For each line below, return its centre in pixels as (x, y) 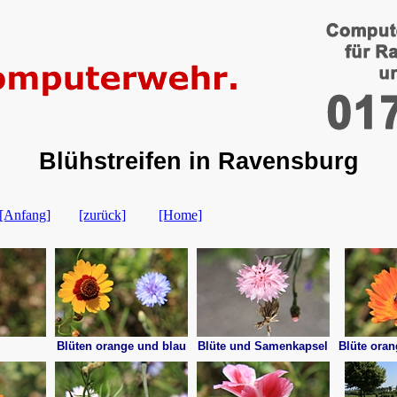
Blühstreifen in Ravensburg (198, 161)
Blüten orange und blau (121, 346)
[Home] (180, 215)
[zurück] (102, 215)
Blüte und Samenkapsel (263, 346)
